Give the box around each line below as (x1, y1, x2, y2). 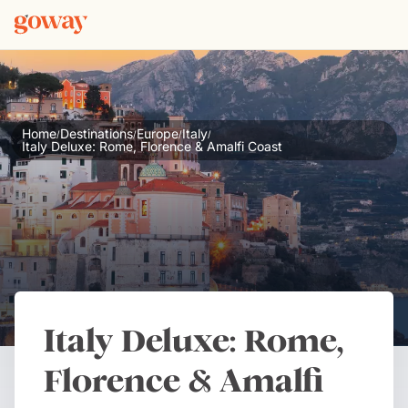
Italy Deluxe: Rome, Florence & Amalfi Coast (22, 138, 282, 154)
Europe (137, 126, 178, 141)
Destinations (60, 126, 133, 141)
